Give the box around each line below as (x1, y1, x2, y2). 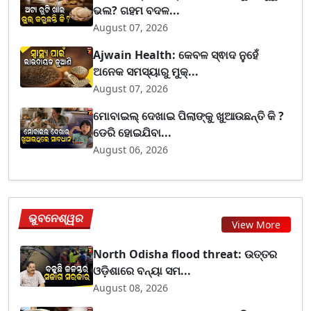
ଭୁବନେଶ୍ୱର (27, 210, 85, 226)
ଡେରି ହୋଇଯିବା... (93, 124, 172, 140)
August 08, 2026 (93, 280, 169, 294)
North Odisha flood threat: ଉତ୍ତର (93, 246, 278, 262)
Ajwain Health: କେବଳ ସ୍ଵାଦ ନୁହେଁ (93, 47, 259, 62)
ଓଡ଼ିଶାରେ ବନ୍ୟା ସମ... (93, 262, 192, 278)
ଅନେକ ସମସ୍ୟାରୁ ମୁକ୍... (93, 63, 199, 79)
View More (232, 218, 280, 231)
